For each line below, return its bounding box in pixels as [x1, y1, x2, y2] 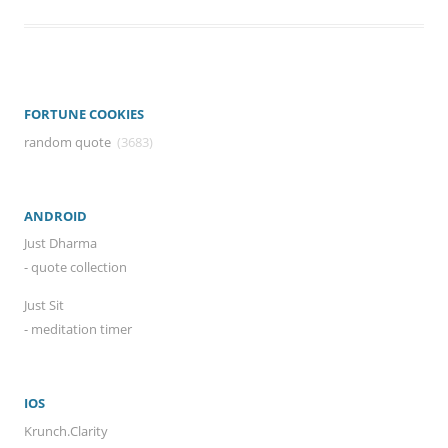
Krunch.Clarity [24, 421, 108, 440]
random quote [24, 132, 111, 151]
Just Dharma [24, 234, 97, 253]
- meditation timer [24, 320, 132, 339]
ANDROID [24, 206, 87, 225]
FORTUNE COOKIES [24, 105, 144, 123]
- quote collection [24, 258, 127, 277]
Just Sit [24, 296, 64, 315]
